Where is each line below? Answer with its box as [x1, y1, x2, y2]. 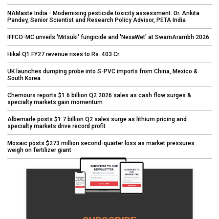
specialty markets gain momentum [7, 98, 103, 106]
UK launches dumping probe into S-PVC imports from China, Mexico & [7, 67, 197, 75]
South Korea [7, 74, 41, 82]
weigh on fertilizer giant [7, 146, 71, 153]
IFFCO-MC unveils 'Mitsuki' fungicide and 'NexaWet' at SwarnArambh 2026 [7, 33, 209, 41]
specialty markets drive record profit [7, 122, 106, 130]
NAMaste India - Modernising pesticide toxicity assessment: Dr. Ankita [7, 9, 199, 17]
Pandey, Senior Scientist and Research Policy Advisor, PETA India [7, 16, 186, 23]
